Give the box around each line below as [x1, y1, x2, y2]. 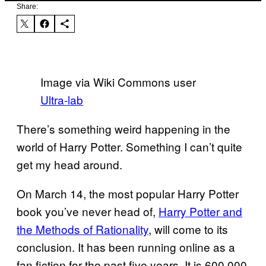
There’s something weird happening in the [17, 120, 230, 137]
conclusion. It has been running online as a [17, 238, 235, 255]
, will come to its [148, 220, 228, 237]
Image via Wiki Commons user [40, 73, 196, 90]
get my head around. [17, 156, 122, 172]
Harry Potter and [159, 202, 242, 219]
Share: [17, 2, 38, 11]
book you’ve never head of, [17, 202, 159, 219]
